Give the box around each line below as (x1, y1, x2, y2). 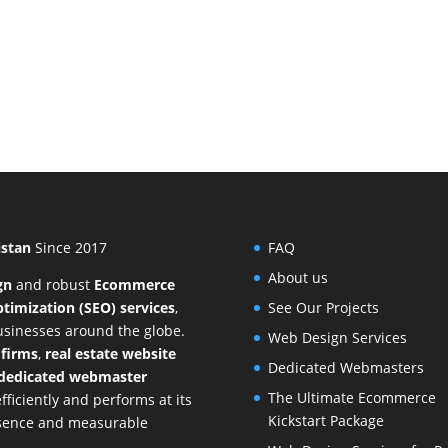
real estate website (45, 344, 177, 364)
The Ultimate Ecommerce (267, 388, 436, 408)
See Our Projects (267, 298, 379, 318)
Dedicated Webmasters (267, 358, 424, 378)
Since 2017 (35, 238, 108, 258)
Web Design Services (267, 328, 407, 348)
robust (46, 275, 91, 295)
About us (267, 268, 328, 288)
